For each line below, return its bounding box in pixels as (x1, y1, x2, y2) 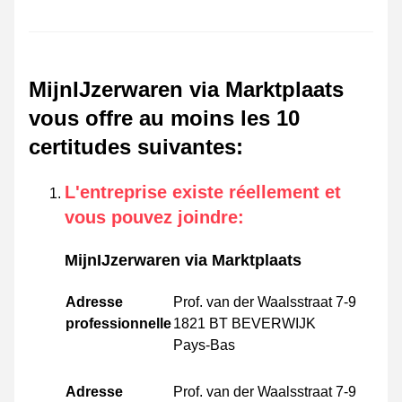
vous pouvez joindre (65, 207, 238, 228)
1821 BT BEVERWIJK (173, 316, 316, 332)
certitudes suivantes (29, 135, 236, 160)
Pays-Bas (173, 337, 235, 354)
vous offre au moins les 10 (29, 106, 300, 131)
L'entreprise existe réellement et (65, 182, 341, 203)
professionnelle (66, 316, 171, 332)
